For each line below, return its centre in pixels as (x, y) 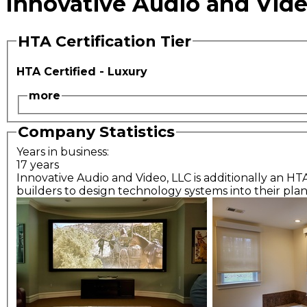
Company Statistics (96, 132)
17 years (38, 164)
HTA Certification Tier (105, 41)
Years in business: (64, 151)
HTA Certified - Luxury (82, 72)
